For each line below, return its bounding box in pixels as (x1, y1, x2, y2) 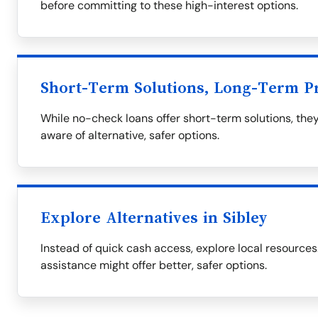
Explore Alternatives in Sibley (40, 209, 268, 226)
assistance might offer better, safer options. (40, 258, 267, 273)
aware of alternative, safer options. (40, 128, 219, 143)
